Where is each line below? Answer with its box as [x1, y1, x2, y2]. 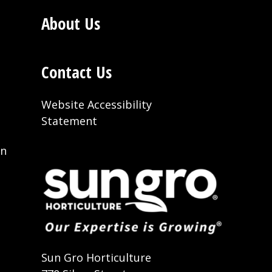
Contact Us [41, 61, 112, 84]
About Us [41, 12, 100, 35]
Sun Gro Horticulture [41, 250, 151, 265]
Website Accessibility [41, 97, 152, 112]
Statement [41, 114, 97, 129]
